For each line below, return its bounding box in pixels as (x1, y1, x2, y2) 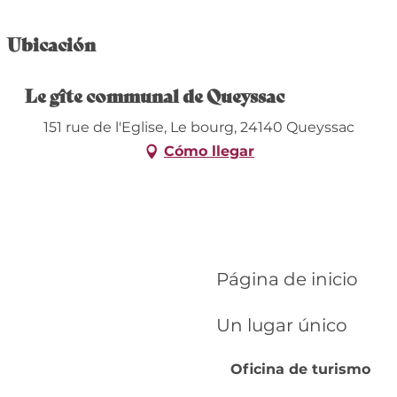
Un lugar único (216, 315, 347, 336)
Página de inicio (216, 269, 358, 290)
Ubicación (6, 30, 96, 57)
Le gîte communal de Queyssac (24, 82, 284, 108)
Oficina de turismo (230, 361, 370, 378)
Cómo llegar (164, 142, 254, 160)
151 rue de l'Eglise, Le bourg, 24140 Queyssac (43, 118, 354, 136)
